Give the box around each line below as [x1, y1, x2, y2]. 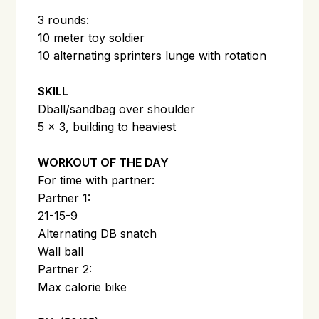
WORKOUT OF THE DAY [38, 155, 169, 169]
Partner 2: [38, 261, 93, 276]
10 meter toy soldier [38, 30, 145, 45]
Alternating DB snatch [38, 226, 157, 241]
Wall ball [38, 244, 84, 258]
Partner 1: [38, 190, 91, 205]
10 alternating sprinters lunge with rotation [38, 48, 267, 63]
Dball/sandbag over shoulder [38, 101, 196, 116]
